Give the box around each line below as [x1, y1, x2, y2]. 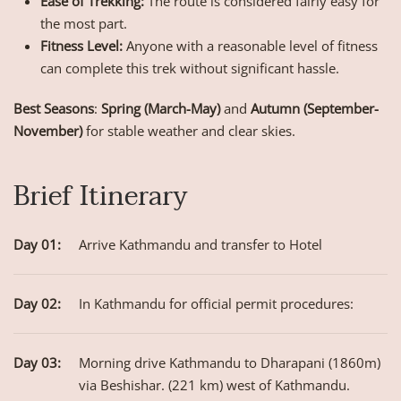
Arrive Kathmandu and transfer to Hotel [79, 235, 322, 254]
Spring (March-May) [101, 99, 220, 118]
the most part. [40, 14, 127, 33]
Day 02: [13, 294, 61, 313]
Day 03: [13, 354, 61, 372]
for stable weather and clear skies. [82, 122, 295, 141]
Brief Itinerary [13, 174, 188, 220]
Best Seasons [13, 99, 94, 118]
